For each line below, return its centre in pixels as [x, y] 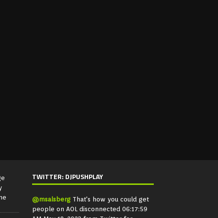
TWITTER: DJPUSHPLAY [68, 177]
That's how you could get [110, 200]
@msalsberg [52, 200]
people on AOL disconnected [76, 209]
